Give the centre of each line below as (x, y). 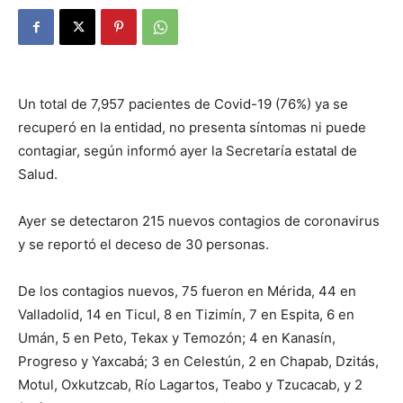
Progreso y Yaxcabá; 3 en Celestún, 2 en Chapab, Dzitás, (198, 361)
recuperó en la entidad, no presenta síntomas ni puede (192, 127)
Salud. (38, 174)
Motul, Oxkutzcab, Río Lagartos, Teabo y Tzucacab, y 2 (190, 385)
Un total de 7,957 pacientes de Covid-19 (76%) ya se (183, 104)
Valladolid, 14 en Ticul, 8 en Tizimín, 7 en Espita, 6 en (186, 314)
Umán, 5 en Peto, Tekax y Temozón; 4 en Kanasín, (177, 338)
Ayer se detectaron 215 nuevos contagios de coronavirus (199, 221)
